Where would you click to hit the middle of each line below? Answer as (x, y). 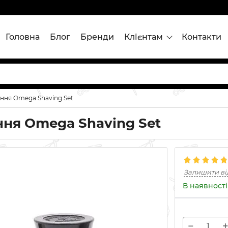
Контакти (202, 37)
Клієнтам (144, 37)
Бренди (97, 37)
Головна (23, 37)
